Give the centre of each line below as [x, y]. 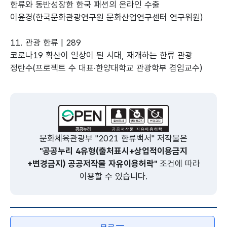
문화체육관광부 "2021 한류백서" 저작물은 [113, 138]
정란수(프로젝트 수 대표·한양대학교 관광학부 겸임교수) [106, 68]
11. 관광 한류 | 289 [46, 43]
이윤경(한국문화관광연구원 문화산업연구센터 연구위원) [106, 17]
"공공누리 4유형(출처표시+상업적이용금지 [113, 151]
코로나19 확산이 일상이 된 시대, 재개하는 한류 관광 [101, 55]
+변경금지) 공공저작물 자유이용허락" [92, 164]
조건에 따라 [178, 164]
